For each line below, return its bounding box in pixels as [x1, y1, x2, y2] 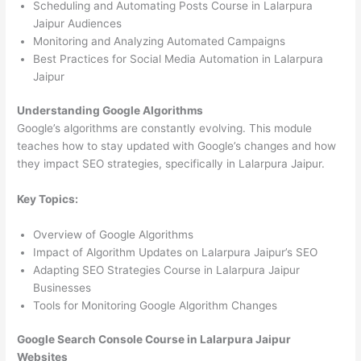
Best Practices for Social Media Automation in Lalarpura [33, 52, 324, 65]
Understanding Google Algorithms [17, 104, 204, 118]
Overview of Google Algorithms [33, 227, 194, 241]
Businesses [33, 280, 92, 294]
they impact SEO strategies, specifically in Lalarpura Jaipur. [17, 157, 326, 171]
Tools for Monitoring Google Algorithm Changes [33, 298, 278, 312]
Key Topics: [17, 193, 79, 206]
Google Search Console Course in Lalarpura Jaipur [17, 333, 292, 346]
